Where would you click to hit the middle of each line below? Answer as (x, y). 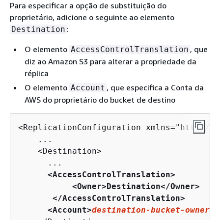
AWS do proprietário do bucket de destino (100, 100)
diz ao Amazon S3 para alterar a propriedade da (110, 61)
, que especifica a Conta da (155, 87)
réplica (37, 73)
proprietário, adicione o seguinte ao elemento (92, 17)
